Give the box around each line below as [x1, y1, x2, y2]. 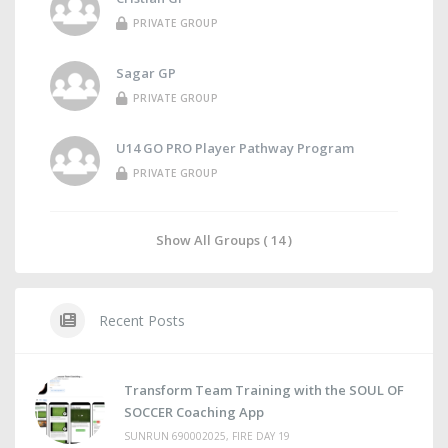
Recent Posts [95, 311, 185, 330]
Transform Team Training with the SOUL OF [124, 381, 404, 399]
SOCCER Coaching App [124, 403, 264, 421]
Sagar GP [116, 64, 176, 83]
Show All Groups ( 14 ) [156, 231, 292, 249]
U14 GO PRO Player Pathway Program [116, 139, 354, 158]
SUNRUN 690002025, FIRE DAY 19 [124, 429, 290, 443]
